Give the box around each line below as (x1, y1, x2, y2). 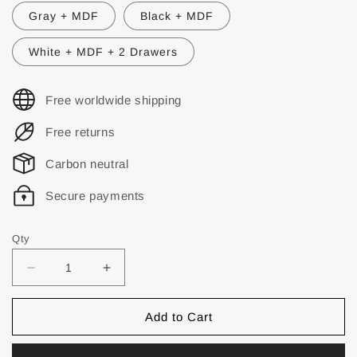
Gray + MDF (29, 10, 99, 22)
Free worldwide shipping (45, 92, 182, 107)
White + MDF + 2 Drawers (29, 45, 178, 58)
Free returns (45, 124, 116, 139)
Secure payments (45, 188, 145, 202)
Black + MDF (139, 10, 214, 22)
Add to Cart (144, 309, 213, 324)
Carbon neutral (45, 156, 129, 171)
